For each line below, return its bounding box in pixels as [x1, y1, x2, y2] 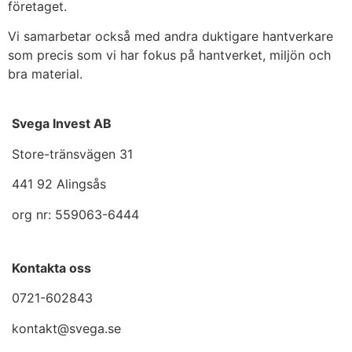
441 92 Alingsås [12, 176, 106, 192]
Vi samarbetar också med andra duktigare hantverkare [8, 27, 333, 44]
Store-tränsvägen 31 [12, 145, 133, 162]
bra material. [8, 65, 82, 82]
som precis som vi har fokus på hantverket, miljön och [8, 46, 331, 63]
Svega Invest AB [12, 115, 112, 132]
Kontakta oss [12, 259, 91, 276]
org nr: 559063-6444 [12, 206, 139, 222]
